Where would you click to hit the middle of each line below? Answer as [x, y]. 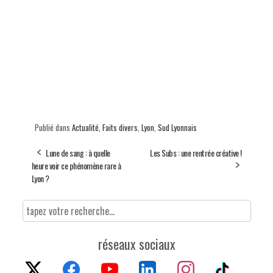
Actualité [85, 127]
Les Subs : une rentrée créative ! [196, 152]
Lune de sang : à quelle [78, 152]
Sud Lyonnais [177, 127]
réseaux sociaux [136, 243]
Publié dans [53, 127]
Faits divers [120, 127]
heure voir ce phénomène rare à [76, 165]
